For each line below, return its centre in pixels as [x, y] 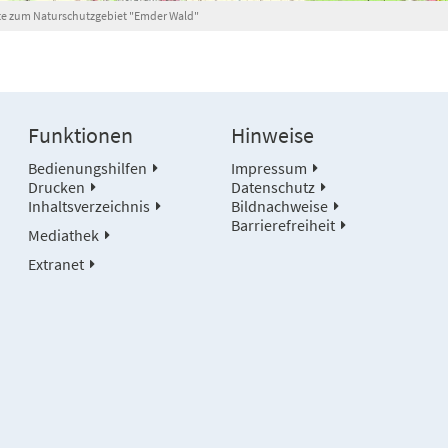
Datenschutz [272, 187]
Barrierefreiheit [282, 225]
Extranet [56, 264]
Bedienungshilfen [88, 168]
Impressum [268, 168]
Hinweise [272, 136]
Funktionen [81, 136]
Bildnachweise [279, 206]
